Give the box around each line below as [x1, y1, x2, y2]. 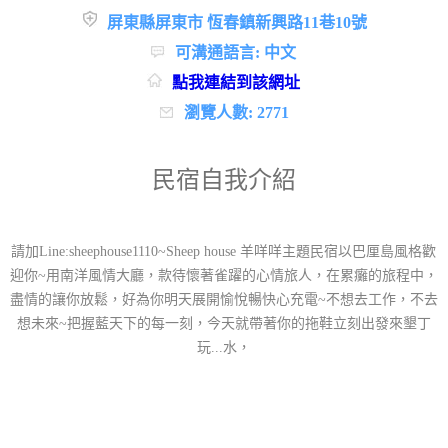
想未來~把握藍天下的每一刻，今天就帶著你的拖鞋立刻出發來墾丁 [16, 316, 431, 332]
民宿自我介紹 [151, 167, 296, 194]
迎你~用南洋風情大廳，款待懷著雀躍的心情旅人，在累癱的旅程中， [9, 268, 438, 284]
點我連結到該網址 [172, 74, 301, 92]
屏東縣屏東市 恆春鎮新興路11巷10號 [106, 14, 367, 32]
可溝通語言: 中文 [175, 44, 297, 62]
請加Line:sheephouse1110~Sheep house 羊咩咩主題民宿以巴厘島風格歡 [11, 244, 437, 260]
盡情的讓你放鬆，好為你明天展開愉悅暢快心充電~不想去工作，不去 [9, 292, 438, 308]
